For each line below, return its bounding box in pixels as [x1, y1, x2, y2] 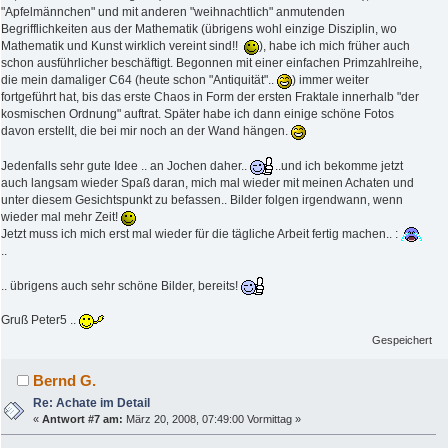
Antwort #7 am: [42, 412, 124, 425]
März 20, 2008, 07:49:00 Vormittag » [123, 412, 302, 425]
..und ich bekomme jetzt [275, 158, 403, 173]
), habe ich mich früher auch [259, 38, 410, 53]
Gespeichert [372, 333, 433, 346]
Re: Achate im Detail [33, 395, 151, 410]
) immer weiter [292, 72, 369, 87]
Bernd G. [33, 371, 97, 389]
